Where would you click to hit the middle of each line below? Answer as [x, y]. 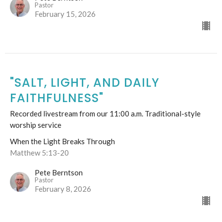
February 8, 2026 [63, 189]
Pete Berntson [59, 173]
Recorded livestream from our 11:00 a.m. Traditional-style [105, 114]
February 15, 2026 [65, 14]
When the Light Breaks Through [62, 141]
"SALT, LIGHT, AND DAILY [85, 83]
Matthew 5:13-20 [39, 153]
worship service [36, 125]
